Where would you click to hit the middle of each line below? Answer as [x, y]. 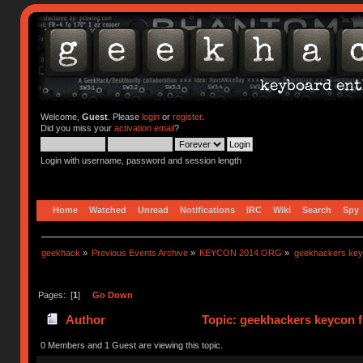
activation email [144, 128]
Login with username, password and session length [141, 160]
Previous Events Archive [140, 252]
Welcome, [61, 117]
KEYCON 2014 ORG [241, 252]
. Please [124, 117]
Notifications [208, 209]
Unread [154, 209]
